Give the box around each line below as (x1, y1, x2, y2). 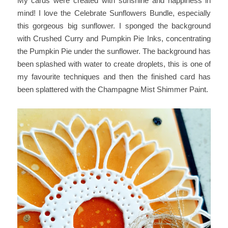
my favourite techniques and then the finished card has (17, 72, 211, 81)
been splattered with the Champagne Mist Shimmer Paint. (17, 84, 208, 94)
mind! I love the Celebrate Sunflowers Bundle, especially (17, 8, 211, 17)
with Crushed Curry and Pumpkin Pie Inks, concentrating (17, 34, 211, 43)
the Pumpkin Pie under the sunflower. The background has (17, 46, 211, 55)
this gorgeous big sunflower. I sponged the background (17, 21, 211, 30)
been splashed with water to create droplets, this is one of (17, 59, 211, 68)
